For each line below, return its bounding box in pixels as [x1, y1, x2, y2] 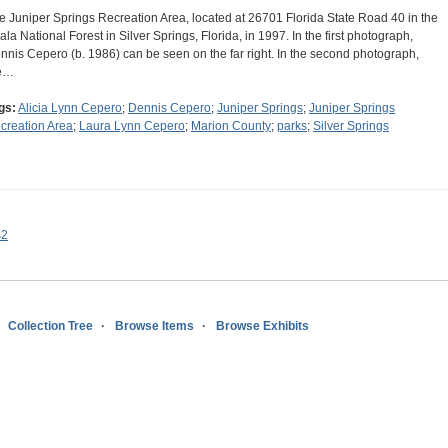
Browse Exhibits [216, 319, 309, 334]
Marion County [191, 119, 271, 134]
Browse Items [115, 319, 194, 334]
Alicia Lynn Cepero [18, 101, 122, 116]
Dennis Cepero [128, 101, 211, 116]
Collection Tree [8, 319, 93, 334]
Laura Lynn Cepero [79, 119, 185, 134]
